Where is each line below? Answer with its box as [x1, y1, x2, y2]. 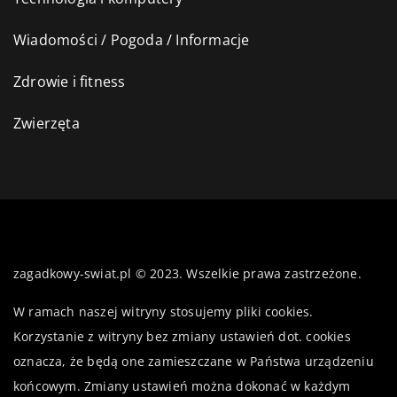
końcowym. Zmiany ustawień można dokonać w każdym [13, 377, 351, 394]
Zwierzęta [13, 113, 80, 133]
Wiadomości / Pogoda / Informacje [13, 29, 250, 50]
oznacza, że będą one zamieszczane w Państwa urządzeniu [13, 352, 374, 370]
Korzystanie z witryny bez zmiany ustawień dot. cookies [13, 327, 351, 345]
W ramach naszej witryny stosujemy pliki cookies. [13, 302, 314, 320]
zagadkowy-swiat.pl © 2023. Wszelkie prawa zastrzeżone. [13, 264, 362, 282]
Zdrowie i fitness [13, 71, 126, 91]
